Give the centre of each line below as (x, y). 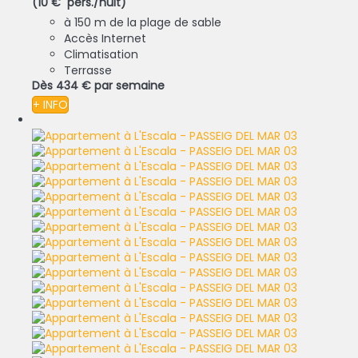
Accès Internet (105, 39)
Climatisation (101, 55)
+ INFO (50, 105)
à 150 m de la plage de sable (143, 23)
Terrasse (88, 71)
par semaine (129, 86)
